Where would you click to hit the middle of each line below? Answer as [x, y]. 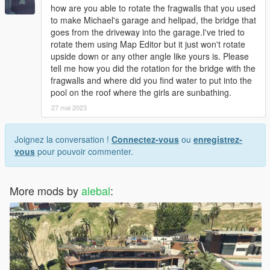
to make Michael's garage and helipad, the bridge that [153, 20]
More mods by [46, 191]
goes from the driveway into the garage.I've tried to [148, 32]
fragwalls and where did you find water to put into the [151, 80]
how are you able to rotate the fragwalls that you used [153, 8]
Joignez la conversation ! [63, 140]
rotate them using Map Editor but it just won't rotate [148, 44]
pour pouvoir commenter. [84, 152]
